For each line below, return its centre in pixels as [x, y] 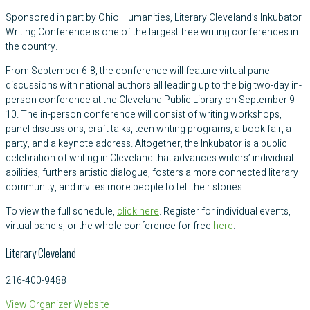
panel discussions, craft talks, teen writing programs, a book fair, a [148, 129]
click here [138, 211]
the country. [31, 46]
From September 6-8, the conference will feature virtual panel [139, 71]
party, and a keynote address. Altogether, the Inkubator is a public [146, 143]
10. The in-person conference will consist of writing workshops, [144, 114]
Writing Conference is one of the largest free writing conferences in [152, 32]
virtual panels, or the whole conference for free [109, 226]
